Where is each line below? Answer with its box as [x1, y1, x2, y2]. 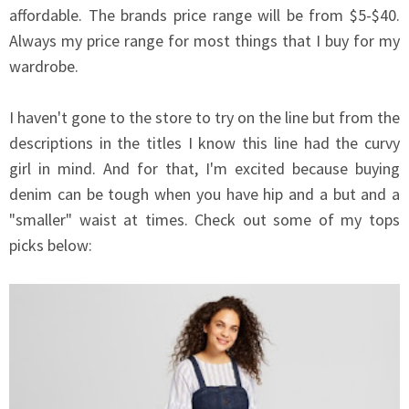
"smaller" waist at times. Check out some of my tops [9, 209, 400, 231]
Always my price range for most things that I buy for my [9, 30, 400, 52]
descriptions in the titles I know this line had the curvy [9, 132, 400, 154]
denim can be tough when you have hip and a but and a [9, 184, 400, 205]
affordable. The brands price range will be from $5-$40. [9, 5, 400, 26]
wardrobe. [9, 56, 82, 78]
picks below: [9, 235, 92, 257]
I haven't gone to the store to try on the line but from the [9, 107, 400, 129]
